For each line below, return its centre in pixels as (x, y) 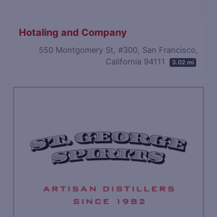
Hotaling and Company (73, 32)
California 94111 (137, 61)
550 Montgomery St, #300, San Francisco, (118, 50)
